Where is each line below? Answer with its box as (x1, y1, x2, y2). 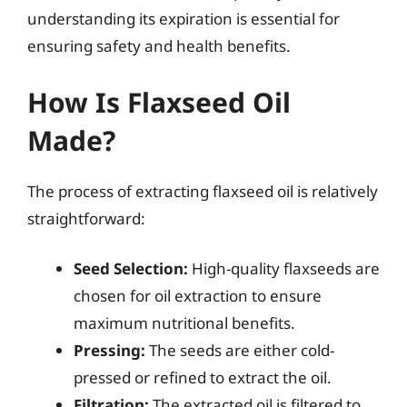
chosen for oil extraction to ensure (74, 285, 322, 306)
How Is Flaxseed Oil (27, 83, 291, 121)
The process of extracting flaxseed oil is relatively (27, 180, 378, 202)
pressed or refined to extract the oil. (74, 367, 332, 388)
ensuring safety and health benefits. (27, 35, 291, 56)
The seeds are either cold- (145, 340, 334, 361)
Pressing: (74, 340, 145, 361)
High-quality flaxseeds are (188, 258, 380, 279)
